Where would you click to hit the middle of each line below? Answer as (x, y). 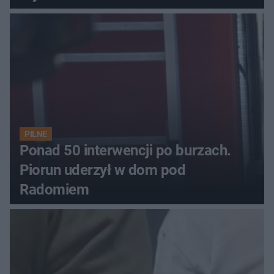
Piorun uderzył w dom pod (103, 170)
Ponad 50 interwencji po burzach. (125, 150)
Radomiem (54, 189)
